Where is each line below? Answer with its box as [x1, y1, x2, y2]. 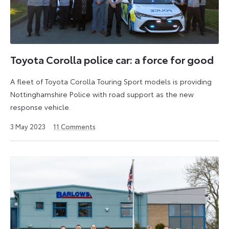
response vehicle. [10, 101, 71, 112]
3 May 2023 [10, 121, 45, 131]
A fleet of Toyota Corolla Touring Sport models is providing [10, 76, 212, 86]
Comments [59, 121, 96, 131]
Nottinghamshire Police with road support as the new [10, 88, 194, 99]
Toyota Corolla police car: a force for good [10, 52, 214, 67]
